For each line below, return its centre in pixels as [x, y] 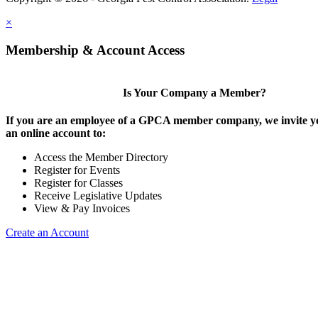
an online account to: [56, 133]
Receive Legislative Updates [98, 196]
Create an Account [47, 233]
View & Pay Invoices [82, 209]
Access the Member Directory [101, 158]
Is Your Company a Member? [194, 92]
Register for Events [77, 170]
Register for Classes [78, 183]
